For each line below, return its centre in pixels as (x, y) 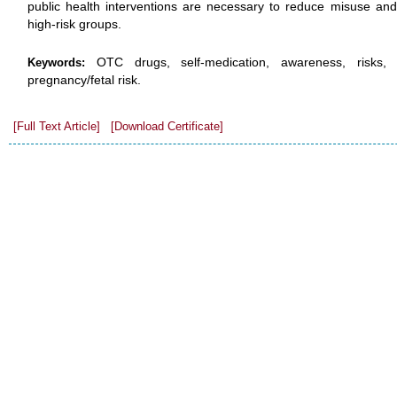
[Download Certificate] (167, 126)
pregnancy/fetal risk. (84, 80)
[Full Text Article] (57, 126)
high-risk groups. (74, 24)
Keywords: (62, 62)
